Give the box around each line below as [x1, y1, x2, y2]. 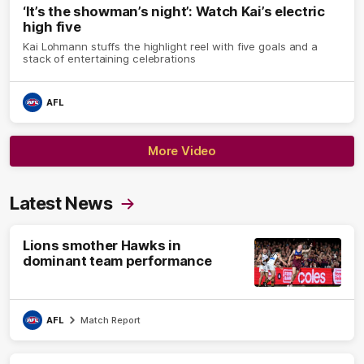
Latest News [10, 193, 113, 214]
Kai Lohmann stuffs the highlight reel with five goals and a [23, 40, 318, 54]
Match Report [80, 314, 141, 327]
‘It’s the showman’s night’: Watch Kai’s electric [23, 3, 325, 20]
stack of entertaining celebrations [23, 52, 196, 66]
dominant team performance [23, 253, 212, 270]
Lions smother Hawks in [23, 237, 181, 254]
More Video [148, 143, 216, 159]
